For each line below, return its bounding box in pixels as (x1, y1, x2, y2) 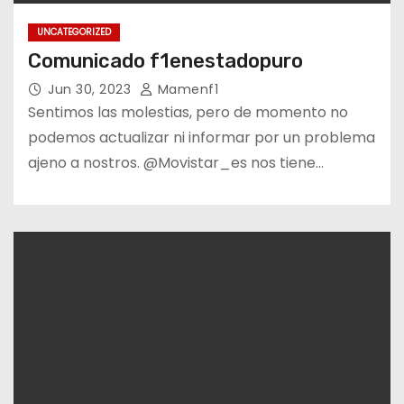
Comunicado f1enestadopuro (28, 48, 303, 73)
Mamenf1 (153, 79, 218, 98)
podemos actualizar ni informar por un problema (28, 126, 375, 148)
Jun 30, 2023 (48, 79, 135, 98)
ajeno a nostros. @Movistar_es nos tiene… (28, 151, 324, 173)
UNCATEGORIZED (37, 24, 111, 39)
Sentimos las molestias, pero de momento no (28, 101, 348, 123)
